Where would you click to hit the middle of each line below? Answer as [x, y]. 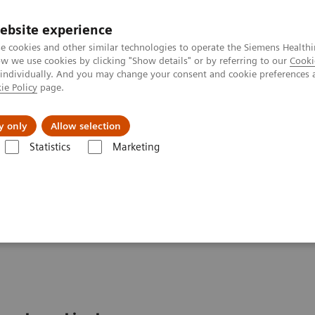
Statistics [50, 147]
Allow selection [86, 126]
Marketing [136, 147]
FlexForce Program [98, 161]
